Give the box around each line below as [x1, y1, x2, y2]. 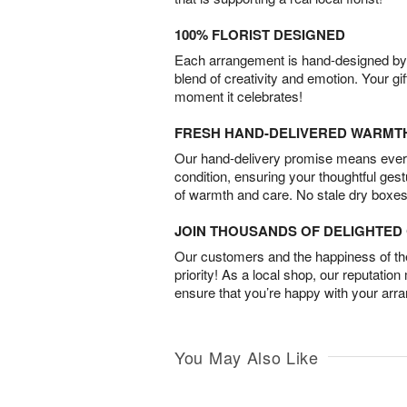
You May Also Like [174, 345, 319, 369]
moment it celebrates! [174, 86, 303, 105]
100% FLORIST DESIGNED [174, 25, 345, 45]
